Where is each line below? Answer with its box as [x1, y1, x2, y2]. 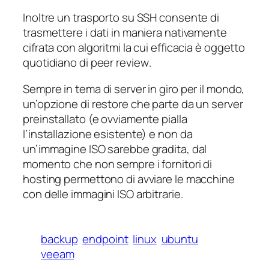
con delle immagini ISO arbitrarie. [23, 186, 183, 202]
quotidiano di [23, 55, 91, 71]
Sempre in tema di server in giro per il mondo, [23, 80, 245, 97]
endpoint [82, 231, 128, 247]
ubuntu [161, 231, 198, 247]
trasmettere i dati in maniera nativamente [23, 25, 227, 41]
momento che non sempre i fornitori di [23, 156, 213, 172]
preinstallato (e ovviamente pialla [23, 110, 187, 127]
